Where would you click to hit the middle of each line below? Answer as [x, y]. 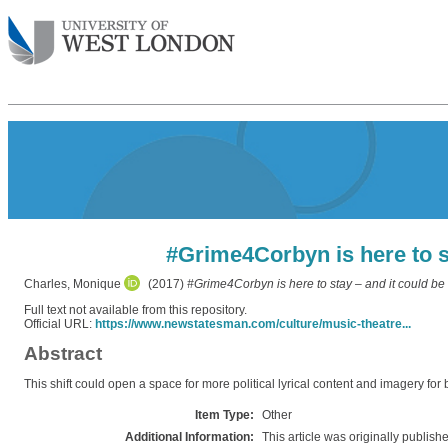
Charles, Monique [72, 284]
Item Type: [224, 415]
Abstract [63, 353]
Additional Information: [189, 437]
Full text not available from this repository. [135, 310]
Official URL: [59, 324]
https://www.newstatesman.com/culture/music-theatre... [253, 324]
